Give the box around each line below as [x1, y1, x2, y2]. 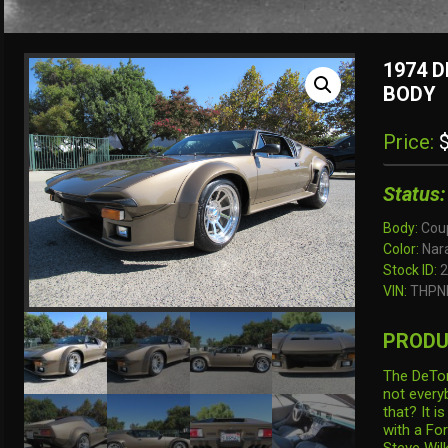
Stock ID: [382, 261, 437, 278]
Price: [382, 129, 434, 154]
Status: [382, 181, 446, 206]
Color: [382, 240, 419, 257]
